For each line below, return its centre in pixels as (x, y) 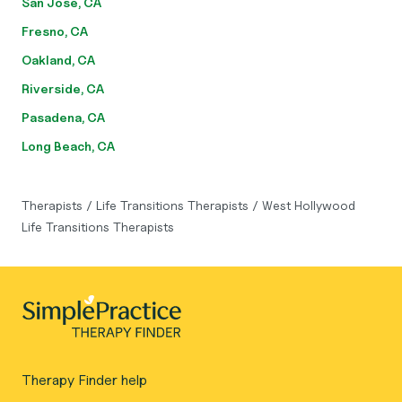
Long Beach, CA (68, 146)
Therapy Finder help (84, 380)
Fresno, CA (55, 31)
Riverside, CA (63, 88)
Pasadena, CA (63, 117)
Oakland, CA (58, 60)
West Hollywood (309, 205)
